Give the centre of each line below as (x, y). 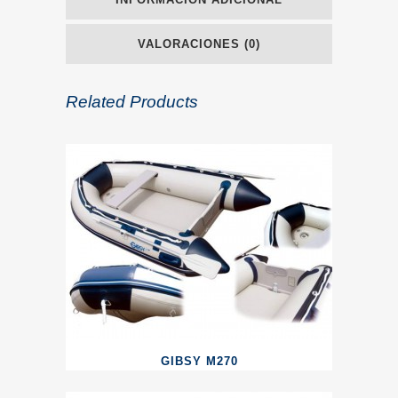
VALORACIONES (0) (199, 44)
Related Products (132, 102)
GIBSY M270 (199, 361)
